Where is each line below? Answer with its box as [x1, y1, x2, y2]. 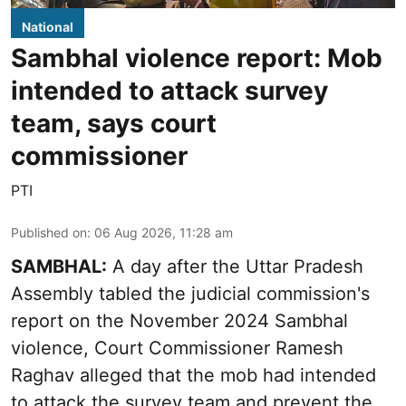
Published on [11, 224, 87, 240]
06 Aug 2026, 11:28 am [94, 224, 233, 240]
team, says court [11, 107, 217, 139]
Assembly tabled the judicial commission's [11, 282, 370, 304]
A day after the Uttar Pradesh [107, 255, 363, 277]
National [22, 18, 73, 34]
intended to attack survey [11, 74, 328, 106]
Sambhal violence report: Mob [11, 42, 382, 73]
